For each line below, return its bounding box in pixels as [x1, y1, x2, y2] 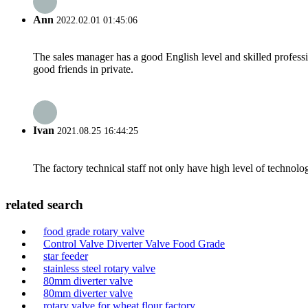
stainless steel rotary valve [43, 263, 155, 274]
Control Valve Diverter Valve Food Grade [43, 238, 225, 250]
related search [5, 197, 83, 212]
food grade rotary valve [43, 225, 144, 237]
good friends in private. [33, 63, 133, 76]
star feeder [43, 250, 88, 262]
